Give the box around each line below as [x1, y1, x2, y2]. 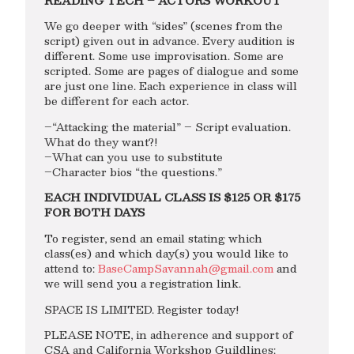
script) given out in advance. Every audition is [44, 32, 295, 51]
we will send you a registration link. [44, 274, 241, 293]
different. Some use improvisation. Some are [44, 47, 284, 66]
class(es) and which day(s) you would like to [44, 244, 288, 263]
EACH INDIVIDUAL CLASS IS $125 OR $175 [44, 188, 300, 207]
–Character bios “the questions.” [44, 162, 222, 181]
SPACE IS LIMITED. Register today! [44, 299, 239, 318]
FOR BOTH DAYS [44, 203, 145, 222]
